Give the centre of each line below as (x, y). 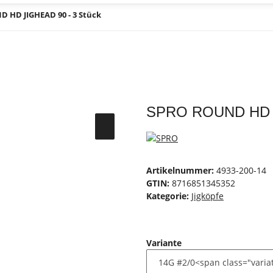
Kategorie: (169, 196)
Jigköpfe (207, 196)
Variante (165, 243)
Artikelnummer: (181, 171)
